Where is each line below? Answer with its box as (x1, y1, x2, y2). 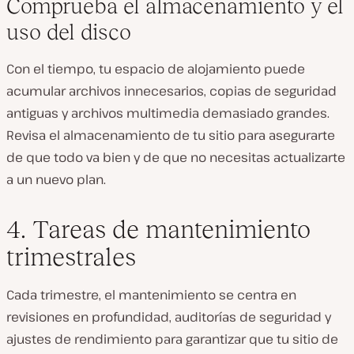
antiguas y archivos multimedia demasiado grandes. (6, 104, 330, 122)
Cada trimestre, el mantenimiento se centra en (6, 286, 296, 303)
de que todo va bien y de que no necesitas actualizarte (6, 149, 345, 166)
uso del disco (6, 20, 131, 44)
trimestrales (6, 243, 136, 271)
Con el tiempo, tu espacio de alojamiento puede (6, 60, 305, 77)
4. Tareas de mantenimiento (6, 215, 311, 243)
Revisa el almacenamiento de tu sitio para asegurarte (6, 126, 335, 144)
